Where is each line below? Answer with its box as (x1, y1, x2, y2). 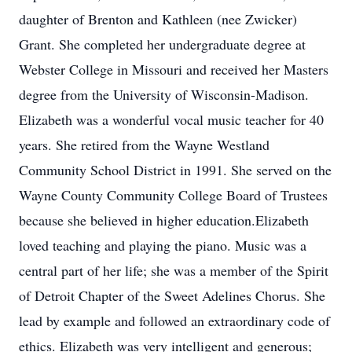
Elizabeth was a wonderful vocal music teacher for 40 (19, 110, 324, 129)
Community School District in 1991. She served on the (19, 160, 332, 179)
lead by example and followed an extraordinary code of (19, 311, 330, 330)
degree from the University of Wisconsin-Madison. (19, 85, 309, 104)
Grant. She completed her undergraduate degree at (19, 35, 306, 53)
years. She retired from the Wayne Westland (19, 135, 269, 154)
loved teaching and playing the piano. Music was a (19, 236, 306, 255)
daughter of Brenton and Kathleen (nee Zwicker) (19, 9, 297, 28)
